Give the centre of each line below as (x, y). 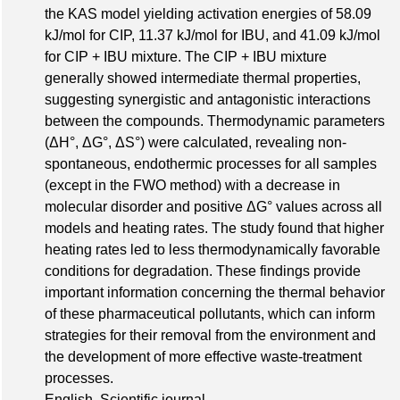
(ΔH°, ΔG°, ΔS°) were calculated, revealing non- (196, 142)
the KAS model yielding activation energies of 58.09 (208, 13)
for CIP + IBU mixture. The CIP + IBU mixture (186, 56)
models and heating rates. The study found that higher (214, 228)
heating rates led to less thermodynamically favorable (212, 249)
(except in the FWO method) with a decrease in (192, 185)
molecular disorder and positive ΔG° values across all (213, 206)
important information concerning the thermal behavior (215, 292)
